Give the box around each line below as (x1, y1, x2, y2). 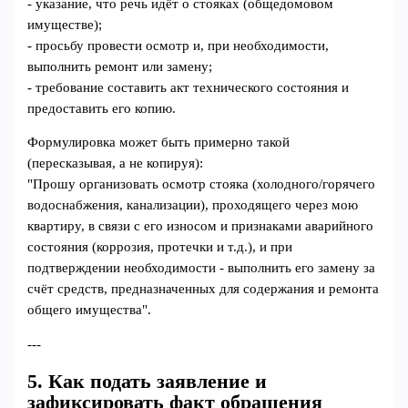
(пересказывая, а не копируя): (27, 156, 204, 171)
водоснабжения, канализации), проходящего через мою (27, 198, 359, 213)
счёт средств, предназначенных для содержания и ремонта (27, 281, 380, 297)
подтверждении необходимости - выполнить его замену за (27, 260, 376, 276)
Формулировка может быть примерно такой (27, 135, 291, 150)
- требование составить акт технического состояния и (27, 79, 350, 95)
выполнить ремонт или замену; (27, 58, 213, 74)
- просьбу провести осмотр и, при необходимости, (27, 37, 330, 53)
